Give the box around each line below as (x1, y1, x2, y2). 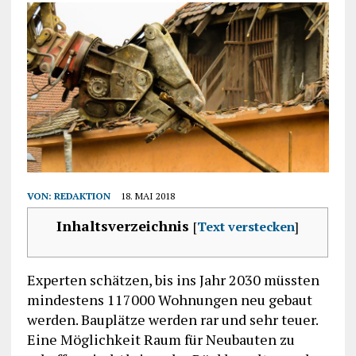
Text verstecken (196, 218, 295, 236)
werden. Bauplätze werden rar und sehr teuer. (26, 310, 318, 330)
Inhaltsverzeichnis (56, 216, 189, 236)
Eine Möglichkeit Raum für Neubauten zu (26, 330, 295, 350)
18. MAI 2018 (120, 190, 175, 203)
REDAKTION (53, 190, 110, 203)
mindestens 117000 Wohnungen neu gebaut (26, 290, 312, 310)
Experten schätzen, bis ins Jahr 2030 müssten (26, 270, 319, 290)
